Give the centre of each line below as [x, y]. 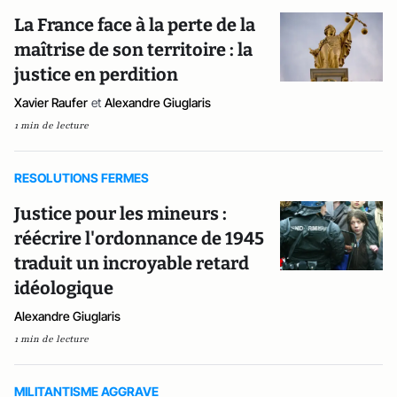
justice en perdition [96, 74]
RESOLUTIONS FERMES [82, 178]
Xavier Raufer [51, 102]
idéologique [64, 288]
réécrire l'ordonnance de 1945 [139, 238]
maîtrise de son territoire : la [133, 50]
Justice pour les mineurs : [121, 214]
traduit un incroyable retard [132, 263]
